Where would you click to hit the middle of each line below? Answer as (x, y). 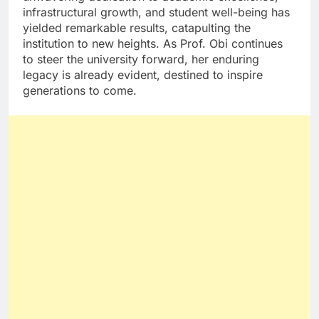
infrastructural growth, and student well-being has (156, 12)
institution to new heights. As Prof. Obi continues (153, 44)
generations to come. (80, 91)
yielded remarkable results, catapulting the (137, 28)
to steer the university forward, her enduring (141, 59)
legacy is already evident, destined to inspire (143, 75)
